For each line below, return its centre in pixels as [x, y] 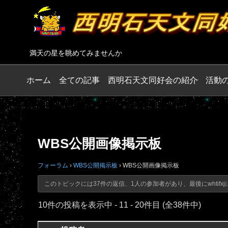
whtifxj [216, 183]
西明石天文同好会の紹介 [153, 80]
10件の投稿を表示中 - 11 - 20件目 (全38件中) [120, 205]
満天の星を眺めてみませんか [76, 53]
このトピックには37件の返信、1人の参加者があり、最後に [126, 183]
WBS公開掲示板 [95, 165]
